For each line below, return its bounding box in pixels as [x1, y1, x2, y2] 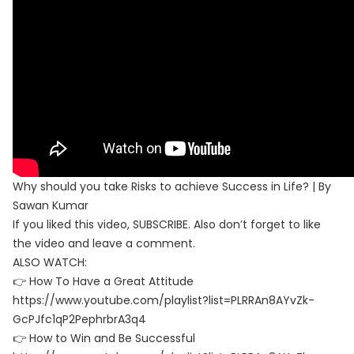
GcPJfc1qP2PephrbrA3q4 [13, 311, 146, 327]
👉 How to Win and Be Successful [13, 330, 195, 346]
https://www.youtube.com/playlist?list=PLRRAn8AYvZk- [13, 292, 314, 308]
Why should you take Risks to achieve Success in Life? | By [13, 179, 331, 194]
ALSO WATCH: [13, 254, 87, 270]
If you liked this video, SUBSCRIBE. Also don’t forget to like [13, 217, 321, 232]
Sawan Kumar [13, 198, 88, 213]
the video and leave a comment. [13, 235, 195, 251]
